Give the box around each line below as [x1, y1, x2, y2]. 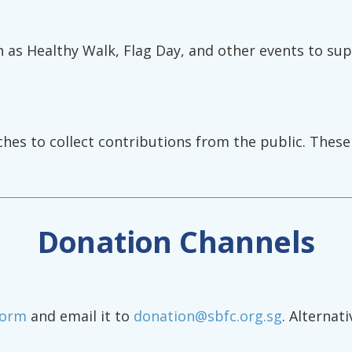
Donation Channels [37, 222, 315, 262]
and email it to [27, 306, 134, 326]
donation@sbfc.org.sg [134, 306, 282, 326]
